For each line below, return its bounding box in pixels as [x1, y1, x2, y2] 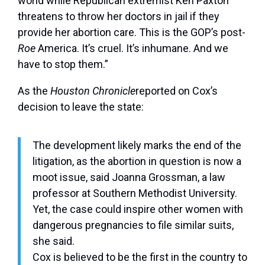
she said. [33, 235, 75, 248]
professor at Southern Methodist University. [33, 187, 237, 200]
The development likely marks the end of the [33, 139, 241, 152]
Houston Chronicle [50, 85, 135, 98]
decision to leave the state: [18, 101, 144, 114]
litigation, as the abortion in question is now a [33, 155, 241, 168]
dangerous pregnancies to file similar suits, [33, 219, 234, 232]
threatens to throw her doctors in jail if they [18, 10, 219, 23]
